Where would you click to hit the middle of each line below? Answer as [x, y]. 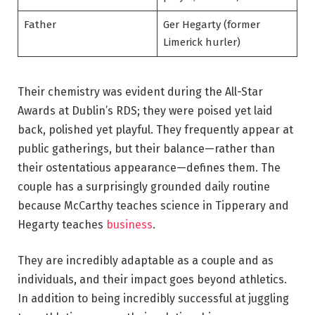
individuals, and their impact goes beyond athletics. [152, 280]
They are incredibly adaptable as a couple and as [146, 261]
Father [40, 25]
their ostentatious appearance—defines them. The [149, 167]
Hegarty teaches [62, 224]
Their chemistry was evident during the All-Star [140, 91]
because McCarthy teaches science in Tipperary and [153, 205]
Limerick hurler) [201, 43]
